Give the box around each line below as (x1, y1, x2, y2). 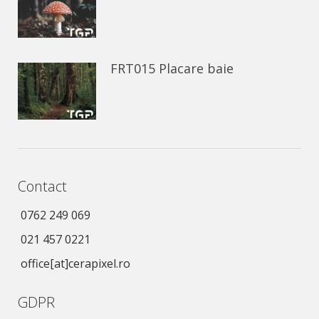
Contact (18, 177, 67, 196)
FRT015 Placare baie (110, 60, 234, 77)
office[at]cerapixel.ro (21, 256, 130, 271)
